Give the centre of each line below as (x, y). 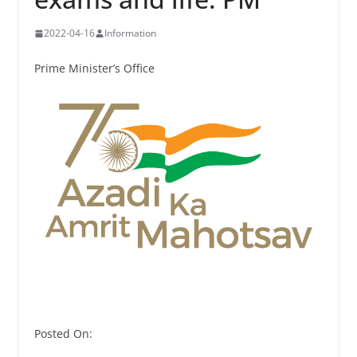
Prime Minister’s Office (94, 68)
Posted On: (63, 334)
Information (130, 33)
